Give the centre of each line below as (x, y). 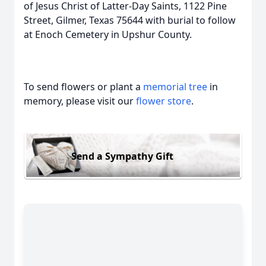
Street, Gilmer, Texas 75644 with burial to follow (130, 20)
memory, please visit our (80, 101)
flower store (164, 101)
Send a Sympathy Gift (122, 156)
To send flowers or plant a (83, 87)
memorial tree (175, 87)
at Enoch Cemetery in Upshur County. (108, 34)
